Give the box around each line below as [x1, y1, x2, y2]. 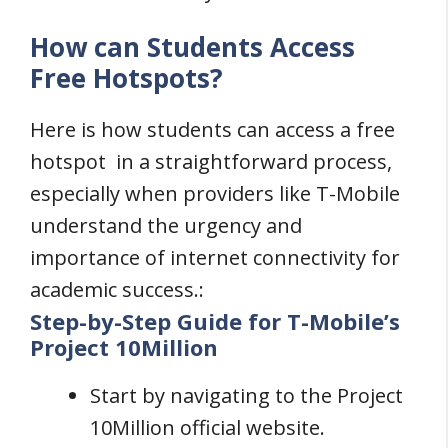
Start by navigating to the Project [90, 381, 403, 409]
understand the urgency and [30, 212, 302, 239]
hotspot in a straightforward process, [30, 148, 392, 175]
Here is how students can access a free [30, 116, 395, 143]
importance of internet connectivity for [30, 244, 400, 271]
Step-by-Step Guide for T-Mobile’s [30, 305, 400, 336]
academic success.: [30, 276, 204, 303]
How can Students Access [30, 29, 355, 65]
